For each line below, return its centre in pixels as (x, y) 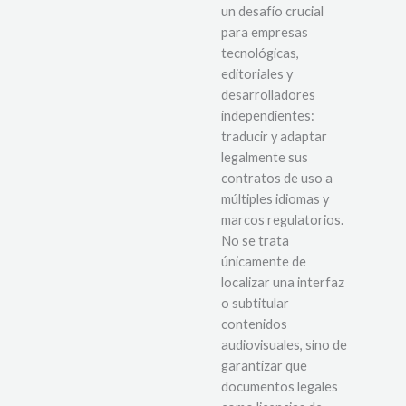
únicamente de (264, 262)
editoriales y (257, 74)
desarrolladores (268, 95)
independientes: (268, 116)
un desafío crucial (272, 12)
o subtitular (255, 304)
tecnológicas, (260, 53)
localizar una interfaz (283, 283)
